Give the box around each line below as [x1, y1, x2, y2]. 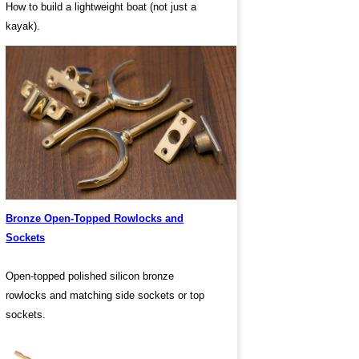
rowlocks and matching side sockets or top [6, 289, 205, 302]
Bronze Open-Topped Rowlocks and [6, 212, 184, 225]
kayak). [6, 20, 41, 33]
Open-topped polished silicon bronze [6, 270, 175, 283]
